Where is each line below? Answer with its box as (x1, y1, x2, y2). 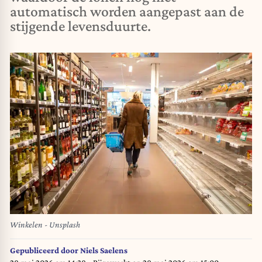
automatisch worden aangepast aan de (10, 3, 244, 20)
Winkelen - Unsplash (10, 220, 80, 230)
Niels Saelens (80, 245, 127, 255)
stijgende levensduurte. (10, 18, 151, 35)
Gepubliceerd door (10, 245, 80, 255)
